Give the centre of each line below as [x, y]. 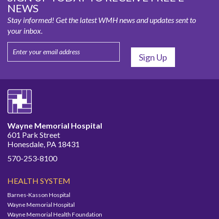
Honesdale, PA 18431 [44, 144]
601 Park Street [34, 134]
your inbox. [25, 30]
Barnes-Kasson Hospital [39, 195]
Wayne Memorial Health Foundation [55, 214]
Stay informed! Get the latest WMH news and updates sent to [102, 20]
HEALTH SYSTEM [39, 180]
